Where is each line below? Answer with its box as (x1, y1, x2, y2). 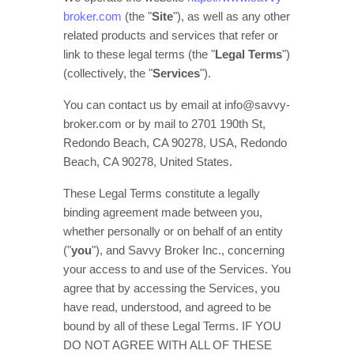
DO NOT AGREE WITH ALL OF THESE (63, 339, 272, 352)
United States (160, 156, 229, 168)
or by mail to (122, 118, 191, 130)
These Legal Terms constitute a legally (63, 187, 260, 200)
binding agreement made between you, (63, 206, 262, 219)
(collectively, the (63, 67, 149, 80)
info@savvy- (224, 99, 290, 111)
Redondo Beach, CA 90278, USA (63, 137, 234, 149)
